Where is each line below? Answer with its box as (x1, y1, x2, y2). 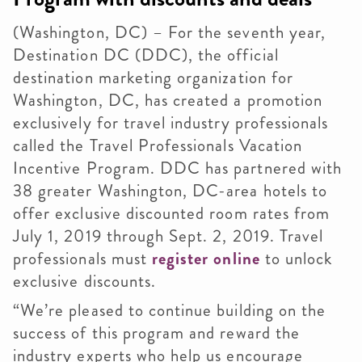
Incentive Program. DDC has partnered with (13, 156, 343, 180)
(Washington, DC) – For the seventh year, (13, 20, 326, 44)
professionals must (13, 246, 152, 271)
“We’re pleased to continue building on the (13, 298, 326, 322)
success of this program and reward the (13, 321, 300, 345)
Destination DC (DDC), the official (13, 43, 279, 67)
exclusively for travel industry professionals (13, 111, 329, 135)
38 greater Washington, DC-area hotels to (13, 179, 327, 203)
